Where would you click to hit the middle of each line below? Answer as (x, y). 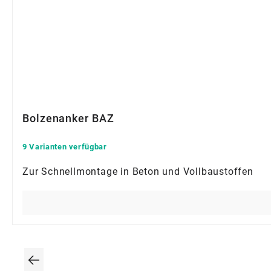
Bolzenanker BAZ (68, 118)
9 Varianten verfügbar (65, 146)
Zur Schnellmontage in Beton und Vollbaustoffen (138, 171)
